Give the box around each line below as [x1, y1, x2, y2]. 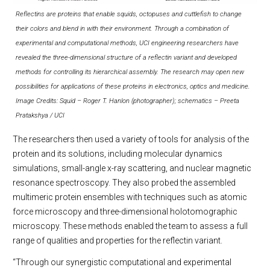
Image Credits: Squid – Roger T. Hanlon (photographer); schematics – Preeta [16, 96, 239, 105]
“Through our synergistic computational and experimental [13, 257, 231, 267]
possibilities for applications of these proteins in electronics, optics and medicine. [16, 82, 250, 90]
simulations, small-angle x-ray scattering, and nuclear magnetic [13, 163, 251, 173]
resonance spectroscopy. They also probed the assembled [13, 177, 236, 187]
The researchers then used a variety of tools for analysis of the [13, 134, 249, 144]
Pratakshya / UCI [16, 111, 64, 119]
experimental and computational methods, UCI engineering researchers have [16, 39, 239, 47]
